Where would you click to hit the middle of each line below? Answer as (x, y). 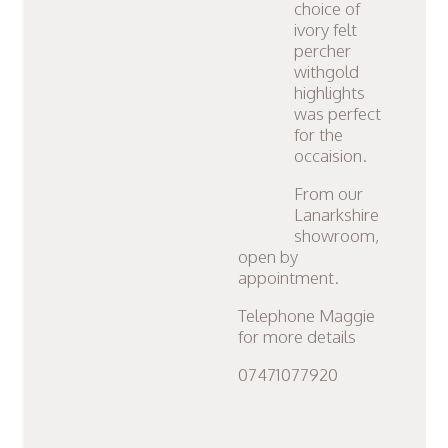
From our (329, 193)
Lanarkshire (337, 214)
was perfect (338, 113)
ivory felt (326, 29)
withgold (327, 71)
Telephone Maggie (307, 315)
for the (319, 134)
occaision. (331, 155)
